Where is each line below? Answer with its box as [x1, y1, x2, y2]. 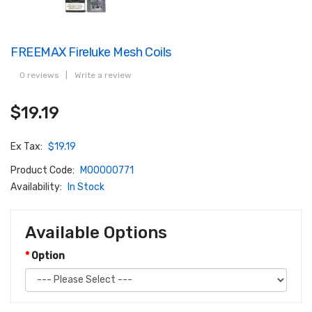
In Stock [68, 180, 104, 193]
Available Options [25, 222, 167, 242]
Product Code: [10, 164, 77, 176]
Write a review [75, 70, 132, 80]
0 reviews [19, 70, 58, 80]
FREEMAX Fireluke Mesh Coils [10, 44, 171, 59]
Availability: [10, 180, 64, 193]
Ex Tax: [10, 140, 45, 153]
